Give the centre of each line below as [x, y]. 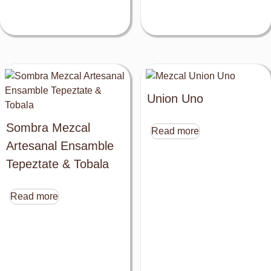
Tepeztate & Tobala [57, 164]
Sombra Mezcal [48, 127]
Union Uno [175, 98]
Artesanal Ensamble [60, 145]
